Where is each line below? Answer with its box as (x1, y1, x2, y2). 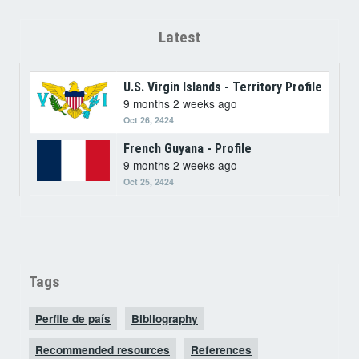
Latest (159, 27, 200, 46)
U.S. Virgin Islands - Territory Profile (123, 79, 322, 95)
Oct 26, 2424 (123, 113, 174, 126)
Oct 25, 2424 (123, 175, 174, 188)
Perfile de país (35, 311, 111, 327)
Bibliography (131, 311, 198, 327)
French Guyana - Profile (123, 140, 252, 156)
